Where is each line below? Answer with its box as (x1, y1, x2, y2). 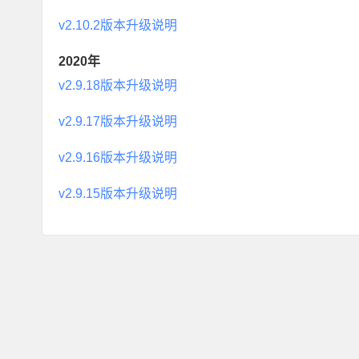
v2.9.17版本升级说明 (58, 115, 177, 128)
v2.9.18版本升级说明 (58, 79, 177, 92)
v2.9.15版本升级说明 (58, 187, 177, 200)
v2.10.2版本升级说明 (58, 18, 177, 32)
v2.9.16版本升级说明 (58, 151, 177, 164)
